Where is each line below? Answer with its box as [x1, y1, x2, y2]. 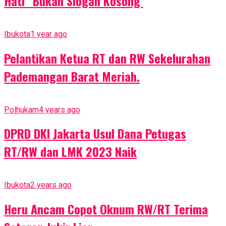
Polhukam [4, 104, 39, 115]
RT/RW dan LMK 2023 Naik [4, 142, 137, 161]
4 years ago [39, 104, 80, 115]
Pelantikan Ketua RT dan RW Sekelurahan [4, 48, 210, 67]
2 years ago [30, 180, 72, 190]
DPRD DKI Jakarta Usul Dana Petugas [4, 124, 186, 143]
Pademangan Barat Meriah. [4, 67, 140, 85]
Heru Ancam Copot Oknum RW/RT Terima [4, 200, 208, 218]
